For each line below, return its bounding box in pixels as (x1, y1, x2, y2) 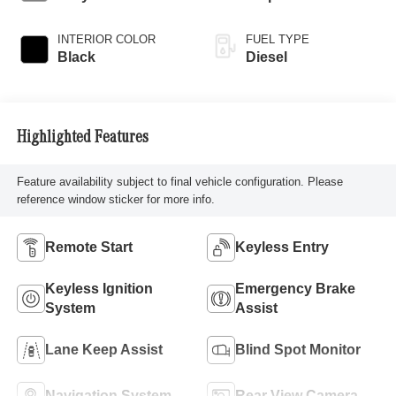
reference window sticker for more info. (16, 192, 215, 206)
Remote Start (44, 239, 133, 255)
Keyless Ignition (44, 280, 153, 296)
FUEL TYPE (246, 33, 309, 47)
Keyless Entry (235, 239, 329, 255)
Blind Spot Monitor (235, 341, 361, 357)
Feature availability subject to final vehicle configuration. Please (16, 174, 343, 188)
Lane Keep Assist (44, 341, 163, 357)
